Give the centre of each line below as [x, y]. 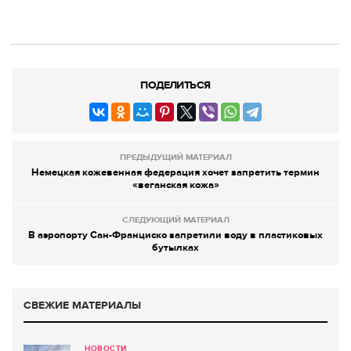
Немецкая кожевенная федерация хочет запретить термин [175, 173]
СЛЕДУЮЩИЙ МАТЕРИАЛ [175, 220]
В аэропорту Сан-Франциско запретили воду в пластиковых [175, 235]
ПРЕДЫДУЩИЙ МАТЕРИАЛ [175, 157]
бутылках [175, 248]
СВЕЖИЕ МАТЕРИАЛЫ [82, 306]
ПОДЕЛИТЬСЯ [175, 85]
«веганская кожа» [175, 185]
